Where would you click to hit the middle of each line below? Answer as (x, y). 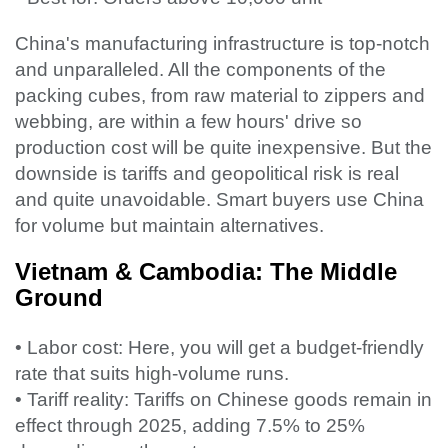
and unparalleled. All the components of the (200, 70)
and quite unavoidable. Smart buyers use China (219, 200)
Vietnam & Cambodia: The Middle (206, 272)
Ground (59, 298)
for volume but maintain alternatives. (169, 226)
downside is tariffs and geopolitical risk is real (207, 174)
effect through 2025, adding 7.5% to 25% (190, 426)
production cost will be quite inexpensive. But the (223, 148)
